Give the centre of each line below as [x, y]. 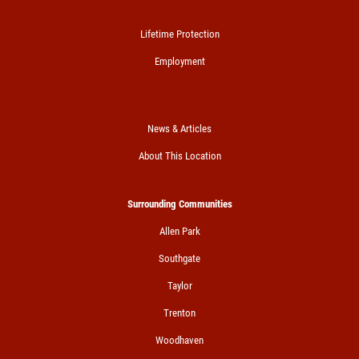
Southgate [179, 258]
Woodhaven [179, 340]
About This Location [179, 155]
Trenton [179, 313]
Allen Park [179, 231]
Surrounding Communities [179, 204]
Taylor [179, 285]
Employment [179, 61]
